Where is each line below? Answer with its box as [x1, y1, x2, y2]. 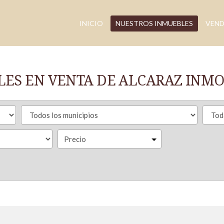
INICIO [79, 19, 103, 27]
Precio [64, 134, 86, 143]
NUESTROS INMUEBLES [115, 19, 193, 27]
